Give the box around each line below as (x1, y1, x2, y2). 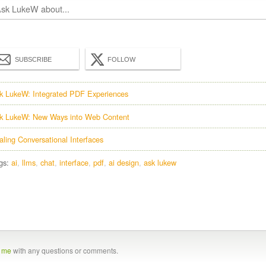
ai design (109, 156, 139, 168)
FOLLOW (107, 56, 135, 64)
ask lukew (144, 156, 176, 168)
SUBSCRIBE (15, 56, 52, 64)
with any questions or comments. (11, 245, 118, 255)
